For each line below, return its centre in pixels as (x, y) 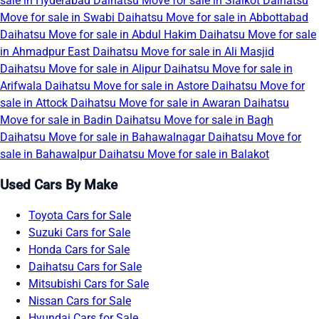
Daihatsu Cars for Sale (85, 266)
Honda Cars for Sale (79, 249)
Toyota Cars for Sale (80, 215)
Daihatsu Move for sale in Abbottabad (213, 18)
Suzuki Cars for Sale (79, 232)
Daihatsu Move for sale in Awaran (157, 103)
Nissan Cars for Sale (80, 300)
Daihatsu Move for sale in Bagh (194, 120)
